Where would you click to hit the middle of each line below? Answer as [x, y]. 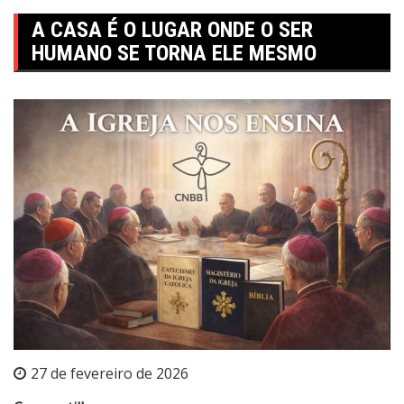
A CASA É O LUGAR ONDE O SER [172, 29]
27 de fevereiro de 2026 [110, 374]
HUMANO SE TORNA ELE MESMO [174, 53]
